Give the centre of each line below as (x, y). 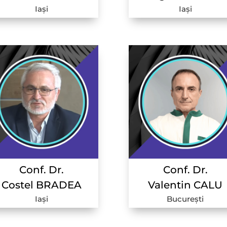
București (185, 199)
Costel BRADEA (42, 185)
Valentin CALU (185, 185)
